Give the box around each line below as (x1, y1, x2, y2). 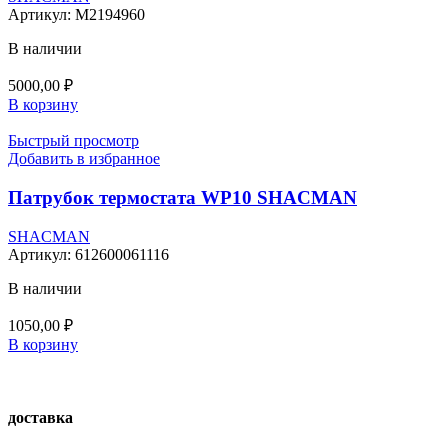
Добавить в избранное (8, 150, 160, 168)
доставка (8, 409, 73, 427)
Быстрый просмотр (8, 132, 139, 150)
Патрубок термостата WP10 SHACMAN (8, 187, 357, 209)
